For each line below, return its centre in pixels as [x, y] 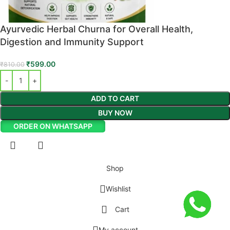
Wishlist [118, 188]
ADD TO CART [115, 98]
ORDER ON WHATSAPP [53, 126]
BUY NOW [115, 112]
